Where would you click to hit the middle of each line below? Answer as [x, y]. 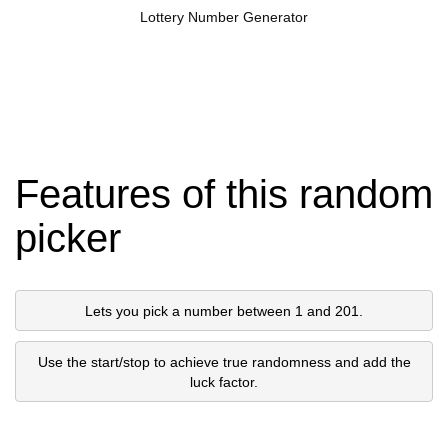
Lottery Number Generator [224, 17]
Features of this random [224, 194]
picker [68, 238]
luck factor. [224, 381]
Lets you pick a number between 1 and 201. [224, 310]
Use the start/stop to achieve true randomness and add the [224, 361]
